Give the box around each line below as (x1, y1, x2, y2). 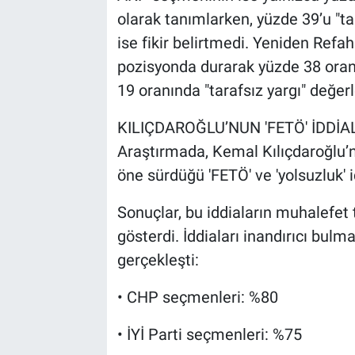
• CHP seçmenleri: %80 (116, 288, 278, 307)
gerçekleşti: (116, 250, 199, 270)
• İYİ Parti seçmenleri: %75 (116, 325, 302, 345)
